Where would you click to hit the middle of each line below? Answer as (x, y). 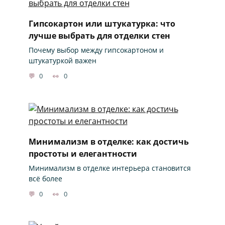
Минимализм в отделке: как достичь (108, 141)
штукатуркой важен (62, 60)
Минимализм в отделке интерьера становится (109, 168)
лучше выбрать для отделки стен (99, 35)
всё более (45, 178)
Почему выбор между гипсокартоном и (96, 50)
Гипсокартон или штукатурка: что (102, 23)
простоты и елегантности (83, 153)
